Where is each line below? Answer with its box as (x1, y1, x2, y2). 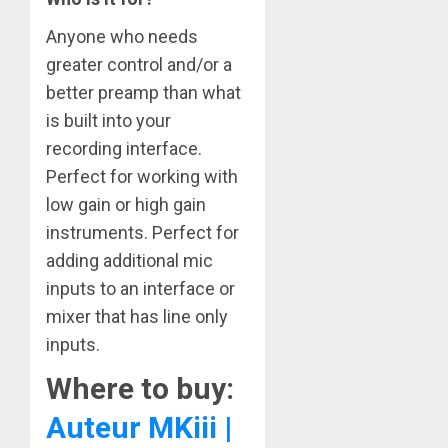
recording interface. (46, 138, 202, 160)
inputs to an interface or (46, 278, 235, 300)
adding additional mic (46, 250, 213, 272)
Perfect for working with (46, 166, 238, 188)
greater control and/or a (46, 54, 232, 76)
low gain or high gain (46, 194, 206, 216)
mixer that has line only (46, 306, 228, 328)
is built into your (46, 110, 171, 132)
